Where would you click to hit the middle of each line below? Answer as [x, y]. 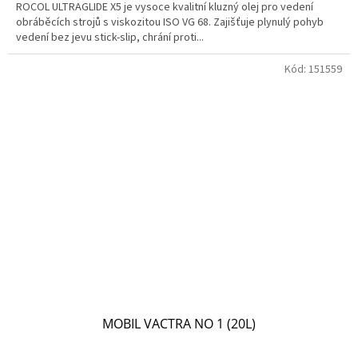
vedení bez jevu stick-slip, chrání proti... [110, 37]
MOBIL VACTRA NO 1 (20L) [179, 324]
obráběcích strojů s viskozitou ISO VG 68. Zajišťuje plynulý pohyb [170, 22]
